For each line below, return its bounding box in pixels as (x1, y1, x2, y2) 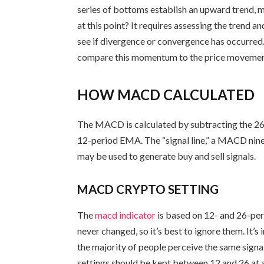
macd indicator (95, 209, 156, 220)
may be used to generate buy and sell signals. (77, 150, 256, 161)
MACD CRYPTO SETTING (77, 181, 219, 196)
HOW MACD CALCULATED (77, 85, 255, 103)
